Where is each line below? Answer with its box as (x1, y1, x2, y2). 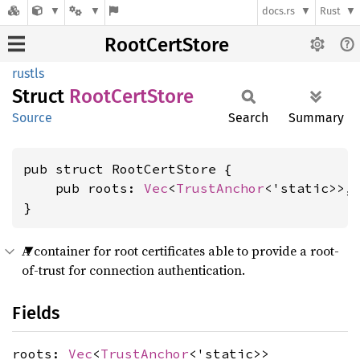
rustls (12, 66, 44, 81)
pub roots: (23, 180, 144, 196)
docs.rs (262, 5, 296, 18)
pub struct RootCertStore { (23, 161, 232, 177)
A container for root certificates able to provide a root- (22, 242, 339, 260)
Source (12, 110, 52, 125)
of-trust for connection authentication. (22, 261, 245, 279)
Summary (288, 110, 344, 125)
